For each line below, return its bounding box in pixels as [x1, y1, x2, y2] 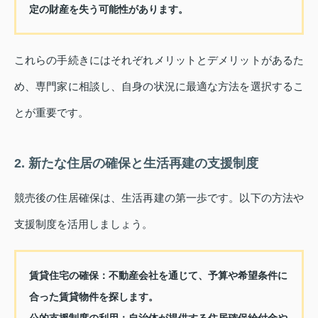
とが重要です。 [14, 106, 89, 119]
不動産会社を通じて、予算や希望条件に [108, 270, 287, 282]
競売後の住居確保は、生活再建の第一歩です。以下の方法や [14, 192, 304, 204]
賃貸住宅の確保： [28, 270, 109, 282]
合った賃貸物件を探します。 [28, 291, 158, 303]
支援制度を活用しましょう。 [14, 218, 153, 231]
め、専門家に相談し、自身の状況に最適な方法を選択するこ [14, 80, 304, 93]
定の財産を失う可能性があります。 [28, 3, 188, 15]
